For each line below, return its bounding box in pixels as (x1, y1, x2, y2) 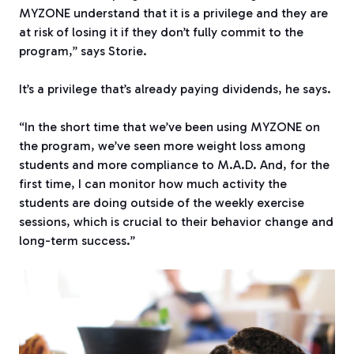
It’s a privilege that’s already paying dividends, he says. (19, 81, 331, 96)
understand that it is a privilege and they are (70, 5, 328, 21)
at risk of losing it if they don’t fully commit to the (19, 24, 303, 40)
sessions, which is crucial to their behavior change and (19, 213, 333, 229)
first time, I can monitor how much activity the (19, 175, 287, 191)
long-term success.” (19, 232, 135, 248)
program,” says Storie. (19, 43, 147, 58)
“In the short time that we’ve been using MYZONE (19, 119, 302, 134)
